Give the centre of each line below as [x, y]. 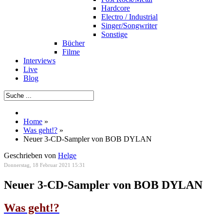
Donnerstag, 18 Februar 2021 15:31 [45, 165]
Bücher [73, 43]
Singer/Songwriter [129, 26]
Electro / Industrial [129, 17]
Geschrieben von [31, 155]
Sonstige [114, 34]
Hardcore [116, 8]
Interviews [39, 61]
